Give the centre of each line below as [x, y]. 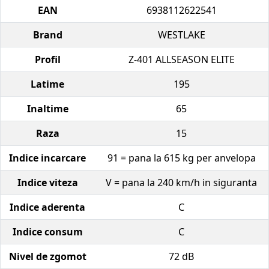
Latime [47, 84]
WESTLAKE [181, 35]
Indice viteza [47, 182]
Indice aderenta [47, 207]
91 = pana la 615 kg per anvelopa [181, 158]
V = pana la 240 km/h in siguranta [181, 182]
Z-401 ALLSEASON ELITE [181, 59]
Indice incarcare [47, 158]
